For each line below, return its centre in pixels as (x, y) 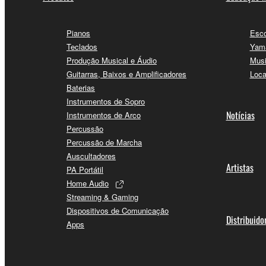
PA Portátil (85, 170)
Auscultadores (91, 156)
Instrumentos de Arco (104, 115)
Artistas (240, 168)
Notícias (240, 115)
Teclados (82, 47)
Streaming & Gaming (102, 197)
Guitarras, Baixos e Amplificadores (126, 74)
